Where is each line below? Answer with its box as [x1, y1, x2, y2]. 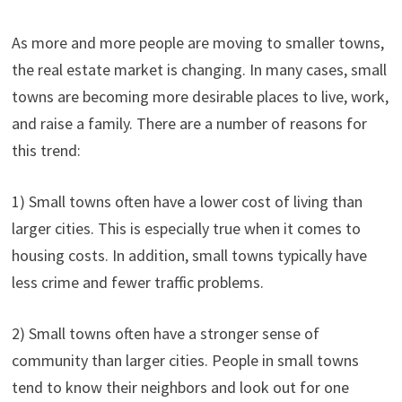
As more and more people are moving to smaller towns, [11, 31, 384, 53]
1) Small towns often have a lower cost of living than [11, 190, 363, 212]
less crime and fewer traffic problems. [11, 271, 264, 293]
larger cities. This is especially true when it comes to [11, 217, 361, 239]
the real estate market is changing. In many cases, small [11, 58, 387, 80]
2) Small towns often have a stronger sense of [11, 322, 319, 344]
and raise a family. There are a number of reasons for [11, 112, 367, 134]
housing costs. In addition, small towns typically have [11, 244, 367, 266]
